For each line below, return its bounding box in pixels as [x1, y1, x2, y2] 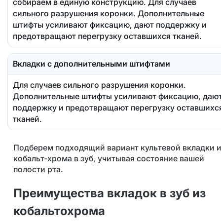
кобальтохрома [13, 203, 105, 218]
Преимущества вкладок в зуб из [13, 185, 206, 200]
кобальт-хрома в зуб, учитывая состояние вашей [13, 153, 204, 163]
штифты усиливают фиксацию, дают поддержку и [12, 19, 207, 30]
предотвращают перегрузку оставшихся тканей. [12, 31, 202, 41]
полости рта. [13, 164, 65, 174]
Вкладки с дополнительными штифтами [12, 58, 170, 69]
